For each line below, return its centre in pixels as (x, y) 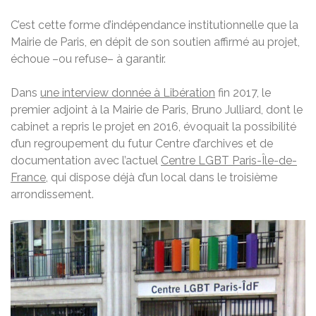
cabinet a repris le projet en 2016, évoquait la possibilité (153, 127)
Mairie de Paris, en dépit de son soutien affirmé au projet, (155, 42)
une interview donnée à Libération (128, 93)
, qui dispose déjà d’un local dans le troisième (162, 178)
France (28, 178)
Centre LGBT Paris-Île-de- (229, 161)
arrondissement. (52, 195)
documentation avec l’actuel (86, 161)
